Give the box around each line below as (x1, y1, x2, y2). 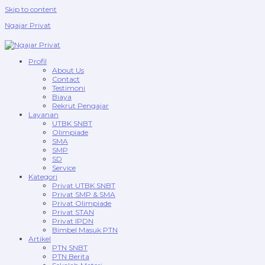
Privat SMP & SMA (52, 190, 115, 199)
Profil (28, 57, 47, 66)
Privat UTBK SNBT (52, 181, 115, 190)
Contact (52, 75, 80, 83)
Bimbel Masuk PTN (52, 225, 118, 234)
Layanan (28, 110, 59, 119)
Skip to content (5, 5, 57, 14)
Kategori (28, 172, 57, 181)
